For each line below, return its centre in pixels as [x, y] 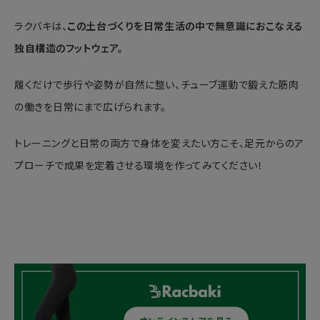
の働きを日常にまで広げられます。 [90, 107]
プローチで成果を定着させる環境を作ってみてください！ [139, 166]
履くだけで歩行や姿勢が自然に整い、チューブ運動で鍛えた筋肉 [157, 85]
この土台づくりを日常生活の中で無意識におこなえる [185, 27]
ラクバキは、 [41, 27]
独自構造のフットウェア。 [69, 49]
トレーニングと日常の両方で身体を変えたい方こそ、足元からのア [159, 144]
